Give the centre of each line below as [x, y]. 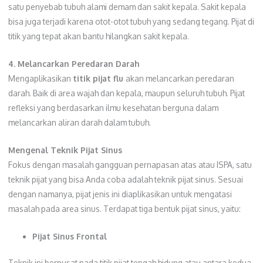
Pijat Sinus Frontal [69, 236]
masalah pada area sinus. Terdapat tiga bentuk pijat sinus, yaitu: [124, 208]
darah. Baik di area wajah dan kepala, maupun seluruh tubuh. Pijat [126, 93]
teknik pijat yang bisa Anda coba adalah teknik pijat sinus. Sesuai [125, 179]
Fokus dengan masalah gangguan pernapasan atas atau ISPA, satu [130, 164]
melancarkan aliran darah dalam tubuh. [79, 122]
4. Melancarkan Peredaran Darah [74, 63]
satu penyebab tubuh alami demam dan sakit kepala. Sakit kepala [127, 6]
